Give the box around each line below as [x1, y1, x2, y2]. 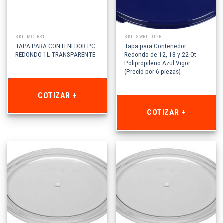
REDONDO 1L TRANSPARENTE [15, 50, 96, 58]
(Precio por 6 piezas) [124, 67, 181, 75]
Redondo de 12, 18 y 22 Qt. [124, 50, 198, 58]
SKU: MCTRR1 [15, 33, 45, 39]
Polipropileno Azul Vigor [124, 58, 191, 67]
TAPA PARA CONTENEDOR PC [15, 41, 96, 50]
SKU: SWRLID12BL [124, 33, 165, 39]
